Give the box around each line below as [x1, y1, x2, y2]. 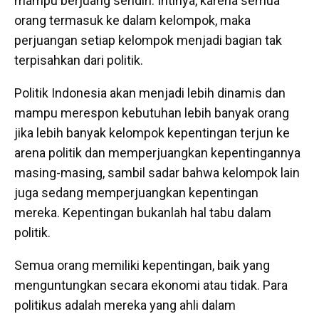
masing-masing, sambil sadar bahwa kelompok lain [14, 165, 300, 180]
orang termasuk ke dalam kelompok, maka [14, 13, 251, 28]
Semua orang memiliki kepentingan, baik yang [14, 258, 270, 273]
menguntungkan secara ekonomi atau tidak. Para [14, 278, 288, 293]
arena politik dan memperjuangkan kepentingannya [14, 145, 300, 160]
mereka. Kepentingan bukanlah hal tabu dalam [14, 205, 271, 220]
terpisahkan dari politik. [14, 53, 143, 68]
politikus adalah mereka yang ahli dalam [14, 298, 236, 313]
